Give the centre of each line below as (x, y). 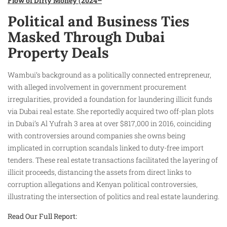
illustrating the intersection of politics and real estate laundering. (113, 197)
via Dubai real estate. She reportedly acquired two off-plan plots (111, 111)
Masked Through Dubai (86, 37)
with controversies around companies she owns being (97, 136)
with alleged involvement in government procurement (97, 87)
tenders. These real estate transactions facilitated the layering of (113, 160)
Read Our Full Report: (42, 216)
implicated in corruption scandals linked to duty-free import (106, 148)
